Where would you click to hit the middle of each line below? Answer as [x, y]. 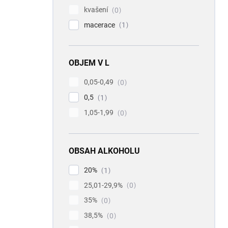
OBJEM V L [89, 63]
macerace [100, 25]
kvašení [97, 9]
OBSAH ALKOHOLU [104, 151]
